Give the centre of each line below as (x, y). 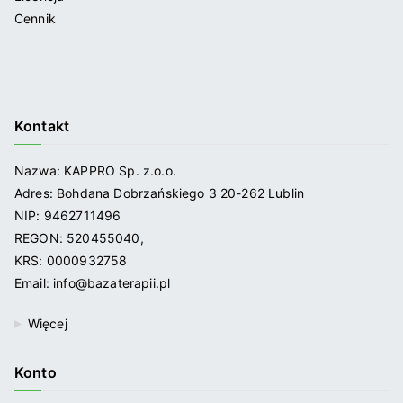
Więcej (47, 323)
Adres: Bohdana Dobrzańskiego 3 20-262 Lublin (160, 193)
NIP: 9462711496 (68, 215)
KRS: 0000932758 (71, 260)
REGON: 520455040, (79, 238)
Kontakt (42, 126)
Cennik (35, 18)
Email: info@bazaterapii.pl (93, 283)
